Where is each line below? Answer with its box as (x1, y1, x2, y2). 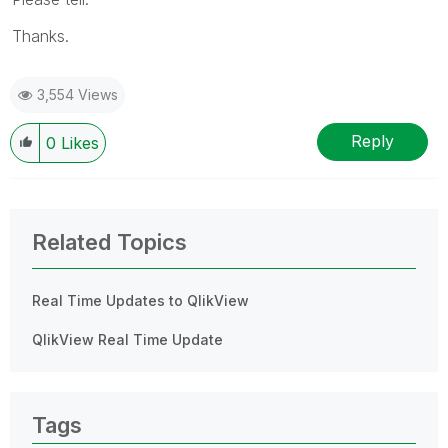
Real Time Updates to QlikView (32, 291, 249, 309)
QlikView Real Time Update (32, 330, 223, 348)
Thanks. (12, 25, 69, 46)
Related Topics (32, 228, 187, 255)
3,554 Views (37, 85, 118, 103)
